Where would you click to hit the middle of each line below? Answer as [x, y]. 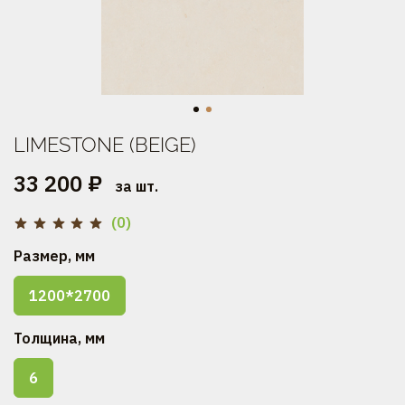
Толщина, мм [59, 339]
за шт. [137, 186]
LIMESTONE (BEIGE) [105, 144]
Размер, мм [54, 256]
